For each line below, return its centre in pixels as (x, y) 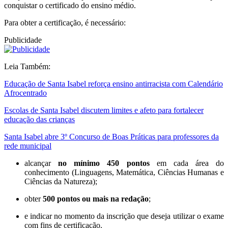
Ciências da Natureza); (61, 182)
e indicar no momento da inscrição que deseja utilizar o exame (124, 216)
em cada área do (187, 163)
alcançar (41, 163)
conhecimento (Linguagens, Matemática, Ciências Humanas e (124, 173)
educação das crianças (39, 120)
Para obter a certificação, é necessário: (65, 23)
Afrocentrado (25, 93)
